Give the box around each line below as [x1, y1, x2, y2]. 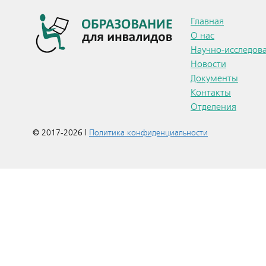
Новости [191, 59, 226, 69]
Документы [191, 73, 238, 84]
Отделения [191, 102, 236, 112]
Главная [191, 16, 224, 27]
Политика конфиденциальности [89, 128, 208, 137]
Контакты [191, 87, 231, 98]
